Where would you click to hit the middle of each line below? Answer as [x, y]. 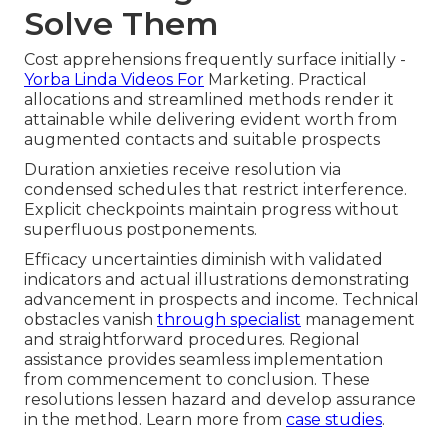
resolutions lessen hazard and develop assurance [220, 400]
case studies [334, 420]
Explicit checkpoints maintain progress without [211, 210]
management [358, 320]
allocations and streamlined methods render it [209, 100]
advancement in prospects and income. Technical [221, 300]
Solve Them [121, 24]
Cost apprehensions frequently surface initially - [215, 60]
